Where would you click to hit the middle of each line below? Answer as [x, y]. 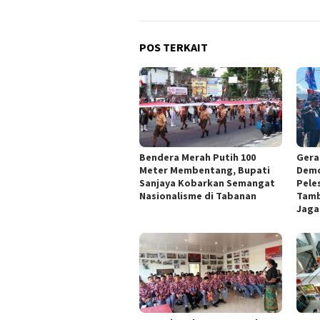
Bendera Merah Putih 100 [197, 157]
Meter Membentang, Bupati [205, 170]
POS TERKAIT [174, 47]
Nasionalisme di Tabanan [198, 195]
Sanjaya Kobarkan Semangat [207, 182]
